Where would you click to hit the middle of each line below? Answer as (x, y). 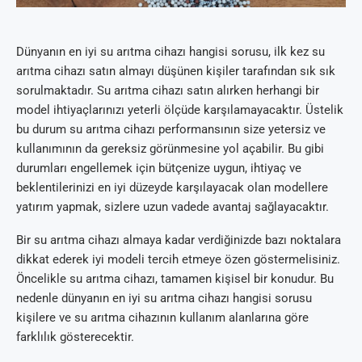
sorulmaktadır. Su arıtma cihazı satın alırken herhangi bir (168, 91)
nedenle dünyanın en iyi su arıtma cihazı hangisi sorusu (164, 299)
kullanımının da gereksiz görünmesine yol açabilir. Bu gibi (170, 149)
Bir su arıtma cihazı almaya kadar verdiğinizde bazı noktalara (179, 240)
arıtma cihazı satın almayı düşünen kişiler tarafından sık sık (176, 72)
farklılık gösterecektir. (75, 337)
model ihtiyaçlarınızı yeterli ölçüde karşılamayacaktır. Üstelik (180, 110)
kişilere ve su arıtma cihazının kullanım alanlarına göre (162, 318)
